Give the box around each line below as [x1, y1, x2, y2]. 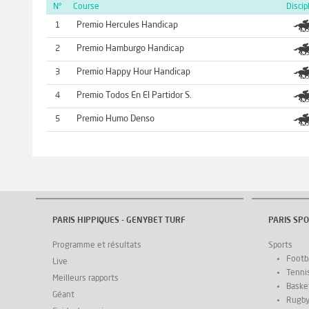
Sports [268, 241, 292, 250]
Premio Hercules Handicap [76, 20, 178, 30]
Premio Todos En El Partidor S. [76, 90, 192, 100]
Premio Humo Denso [76, 114, 154, 123]
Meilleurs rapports [52, 274, 119, 283]
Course [72, 2, 99, 11]
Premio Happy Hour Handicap [76, 67, 190, 77]
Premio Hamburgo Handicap [76, 43, 184, 53]
